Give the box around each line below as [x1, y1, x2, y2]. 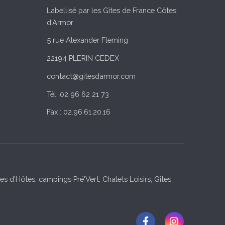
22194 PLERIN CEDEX [46, 54, 119, 63]
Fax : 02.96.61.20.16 [46, 107, 110, 117]
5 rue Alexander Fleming [46, 36, 128, 45]
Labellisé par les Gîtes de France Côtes [46, 6, 176, 15]
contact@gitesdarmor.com [46, 71, 136, 80]
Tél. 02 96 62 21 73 [46, 89, 109, 98]
